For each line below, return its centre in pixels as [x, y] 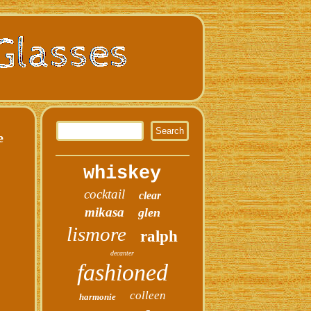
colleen [148, 295]
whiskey [123, 174]
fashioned [122, 272]
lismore [97, 234]
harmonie [97, 297]
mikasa [104, 212]
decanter [123, 253]
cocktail [104, 194]
